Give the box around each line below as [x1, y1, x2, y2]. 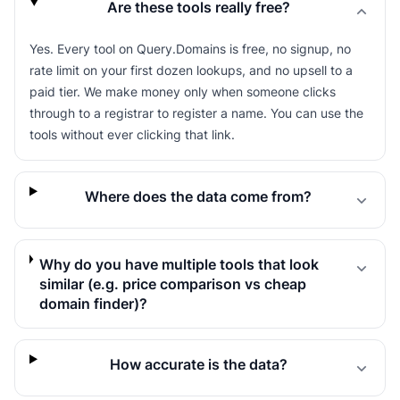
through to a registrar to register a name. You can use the [29, 105, 363, 121]
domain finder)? [39, 295, 148, 312]
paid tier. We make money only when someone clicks [29, 84, 336, 99]
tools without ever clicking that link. [29, 127, 235, 142]
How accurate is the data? [109, 355, 287, 373]
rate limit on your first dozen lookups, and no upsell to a [29, 62, 353, 78]
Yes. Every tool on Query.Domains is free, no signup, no [29, 41, 351, 56]
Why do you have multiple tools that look [39, 255, 320, 273]
